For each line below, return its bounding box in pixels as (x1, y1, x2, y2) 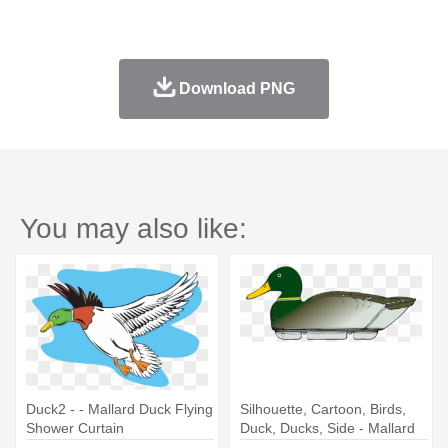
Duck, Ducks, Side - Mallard (240, 419, 415, 436)
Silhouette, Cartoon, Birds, (240, 400, 406, 417)
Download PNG (178, 79, 295, 97)
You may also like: (20, 212, 247, 244)
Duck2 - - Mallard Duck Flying (26, 400, 213, 417)
